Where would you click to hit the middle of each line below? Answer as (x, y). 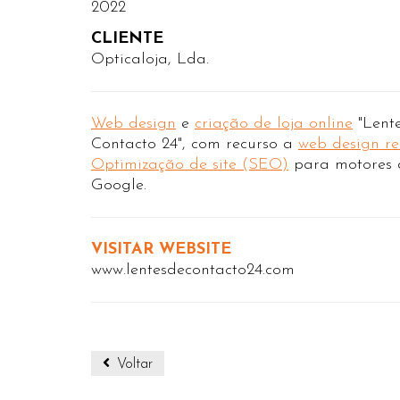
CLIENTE (127, 39)
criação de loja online (274, 124)
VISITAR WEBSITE (161, 250)
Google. (119, 185)
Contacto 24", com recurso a (195, 144)
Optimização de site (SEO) (190, 165)
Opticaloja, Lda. (150, 59)
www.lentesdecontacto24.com (193, 270)
